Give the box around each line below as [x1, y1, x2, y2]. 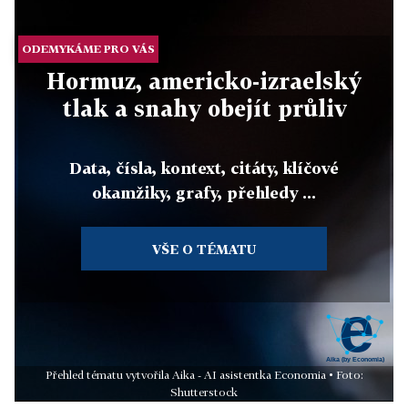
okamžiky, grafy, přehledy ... [92, 183, 316, 203]
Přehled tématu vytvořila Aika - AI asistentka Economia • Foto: [45, 368, 363, 382]
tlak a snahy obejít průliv [61, 95, 347, 122]
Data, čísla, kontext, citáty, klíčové [69, 158, 339, 178]
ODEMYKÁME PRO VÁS [22, 42, 156, 56]
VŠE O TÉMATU [151, 241, 256, 258]
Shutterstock [170, 385, 238, 400]
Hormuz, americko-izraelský [46, 67, 362, 95]
